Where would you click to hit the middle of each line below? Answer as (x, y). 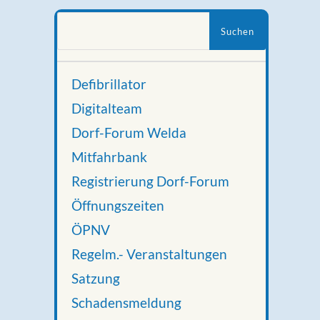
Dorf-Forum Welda (129, 133)
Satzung (96, 279)
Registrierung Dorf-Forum (150, 182)
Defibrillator (109, 85)
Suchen (81, 18)
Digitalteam (107, 109)
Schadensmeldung (126, 303)
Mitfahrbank (109, 157)
